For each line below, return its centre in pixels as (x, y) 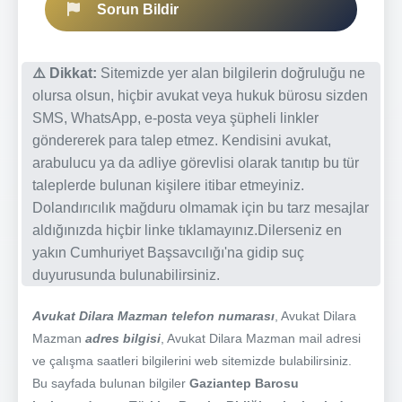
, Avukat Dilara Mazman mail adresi (261, 338)
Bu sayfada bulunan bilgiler (111, 383)
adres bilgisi (123, 338)
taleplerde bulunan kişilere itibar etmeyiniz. (168, 185)
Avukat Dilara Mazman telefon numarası (153, 315)
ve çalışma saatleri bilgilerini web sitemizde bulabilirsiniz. (192, 360)
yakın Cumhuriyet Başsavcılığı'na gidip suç (168, 252)
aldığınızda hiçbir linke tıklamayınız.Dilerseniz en (187, 230)
